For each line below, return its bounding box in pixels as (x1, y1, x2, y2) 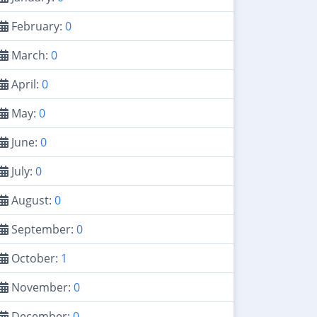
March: (8, 47, 51, 63)
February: (8, 18, 65, 34)
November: (8, 279, 74, 295)
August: (8, 192, 54, 208)
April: (8, 76, 42, 92)
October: (8, 250, 61, 266)
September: (8, 221, 76, 237)
